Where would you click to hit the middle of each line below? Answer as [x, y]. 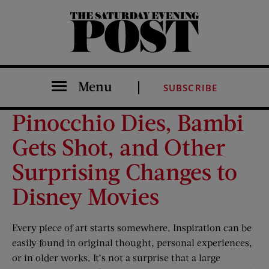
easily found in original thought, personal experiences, [132, 242]
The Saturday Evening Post [79, 52]
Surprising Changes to [125, 171]
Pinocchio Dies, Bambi [128, 122]
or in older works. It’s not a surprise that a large [116, 257]
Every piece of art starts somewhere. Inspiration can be [132, 227]
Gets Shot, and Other [119, 147]
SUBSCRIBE [190, 88]
